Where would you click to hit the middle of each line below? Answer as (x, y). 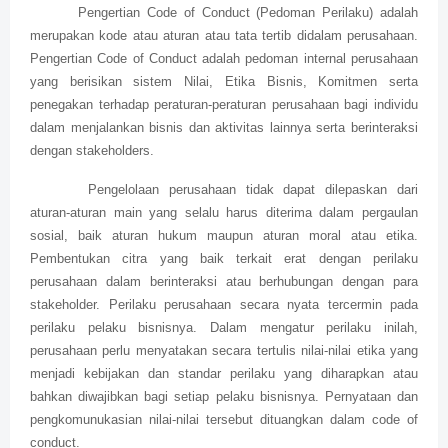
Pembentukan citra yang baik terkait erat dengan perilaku (224, 259)
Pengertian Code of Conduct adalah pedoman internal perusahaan (224, 59)
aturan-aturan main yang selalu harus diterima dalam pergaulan (224, 213)
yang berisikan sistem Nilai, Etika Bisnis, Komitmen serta (224, 82)
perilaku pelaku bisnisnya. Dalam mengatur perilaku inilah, (224, 328)
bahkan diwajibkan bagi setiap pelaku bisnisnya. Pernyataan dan (224, 397)
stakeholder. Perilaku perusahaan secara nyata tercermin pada (224, 305)
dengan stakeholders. (92, 151)
